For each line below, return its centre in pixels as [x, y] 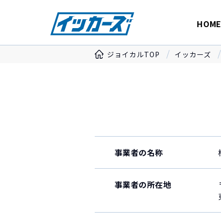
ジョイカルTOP [133, 54]
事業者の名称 [139, 152]
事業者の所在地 [143, 184]
